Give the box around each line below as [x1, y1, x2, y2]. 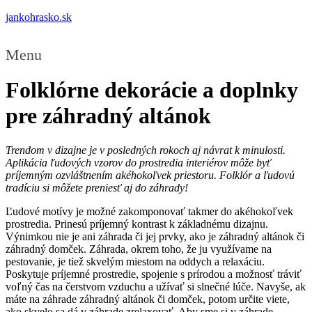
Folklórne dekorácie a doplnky [6, 77, 298, 103]
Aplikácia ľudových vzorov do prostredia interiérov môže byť [6, 156, 271, 169]
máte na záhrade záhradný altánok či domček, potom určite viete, [6, 292, 290, 305]
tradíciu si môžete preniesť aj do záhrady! [6, 181, 188, 194]
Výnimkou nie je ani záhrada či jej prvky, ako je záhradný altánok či [6, 230, 304, 242]
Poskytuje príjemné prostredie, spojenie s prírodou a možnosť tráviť [6, 267, 302, 280]
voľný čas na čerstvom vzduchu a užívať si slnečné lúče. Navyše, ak [6, 280, 306, 292]
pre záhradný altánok [6, 103, 211, 129]
